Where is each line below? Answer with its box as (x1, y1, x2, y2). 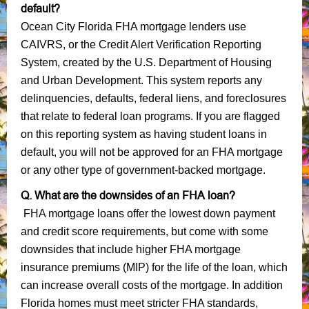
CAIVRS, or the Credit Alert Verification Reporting (21, 38, 261, 50)
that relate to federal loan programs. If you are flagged (21, 110, 280, 122)
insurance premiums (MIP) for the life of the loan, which (21, 261, 288, 273)
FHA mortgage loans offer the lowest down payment (21, 207, 275, 219)
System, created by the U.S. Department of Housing (21, 56, 272, 68)
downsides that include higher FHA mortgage (21, 243, 241, 255)
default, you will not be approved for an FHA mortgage (21, 146, 283, 158)
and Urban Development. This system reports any (21, 74, 262, 86)
